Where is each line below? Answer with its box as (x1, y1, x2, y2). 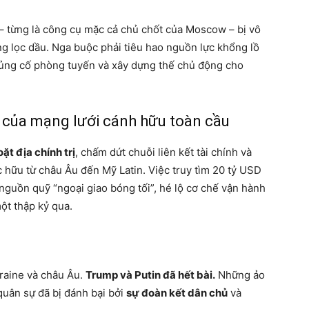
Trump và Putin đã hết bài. (86, 268, 215, 281)
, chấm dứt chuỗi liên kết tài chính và (75, 146, 252, 159)
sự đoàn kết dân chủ (126, 286, 228, 299)
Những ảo (215, 268, 265, 281)
